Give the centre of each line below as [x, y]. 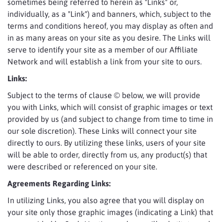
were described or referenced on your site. [82, 166]
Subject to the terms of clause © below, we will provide [104, 95]
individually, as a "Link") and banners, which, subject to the [109, 14]
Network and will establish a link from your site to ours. [105, 61]
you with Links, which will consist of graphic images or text [110, 107]
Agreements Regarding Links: [59, 183]
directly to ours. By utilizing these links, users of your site [107, 143]
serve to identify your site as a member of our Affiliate [103, 50]
